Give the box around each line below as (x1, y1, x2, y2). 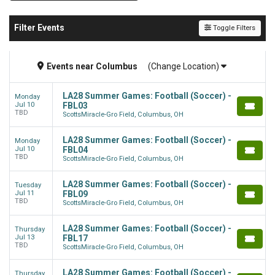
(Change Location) (148, 61, 222, 71)
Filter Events (14, 23, 64, 33)
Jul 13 (15, 233, 34, 241)
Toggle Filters (211, 23, 255, 32)
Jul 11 (15, 188, 34, 197)
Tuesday (15, 180, 41, 189)
